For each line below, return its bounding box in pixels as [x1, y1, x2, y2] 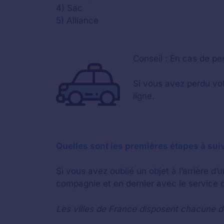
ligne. [132, 90, 154, 101]
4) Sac [56, 3, 82, 13]
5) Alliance [56, 15, 98, 25]
